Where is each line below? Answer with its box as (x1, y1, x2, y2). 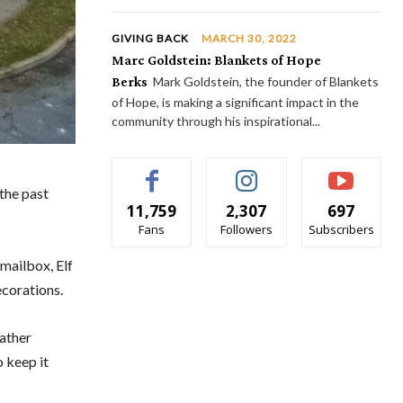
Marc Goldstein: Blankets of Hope (112, 52, 321, 67)
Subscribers (308, 221, 374, 237)
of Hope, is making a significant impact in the (112, 94, 359, 110)
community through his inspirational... (112, 113, 320, 129)
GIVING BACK (112, 31, 189, 45)
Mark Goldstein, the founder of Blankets (153, 74, 379, 89)
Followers (219, 221, 273, 237)
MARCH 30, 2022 (201, 31, 297, 45)
